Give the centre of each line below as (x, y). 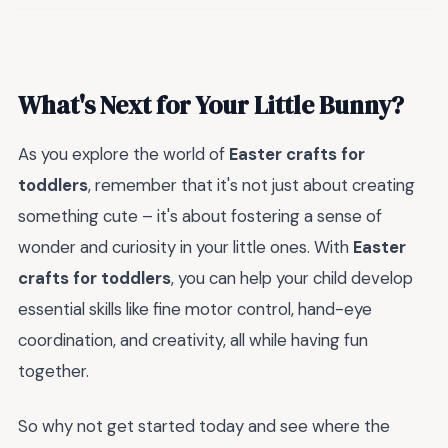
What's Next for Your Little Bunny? (211, 105)
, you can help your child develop (292, 278)
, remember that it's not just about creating (251, 185)
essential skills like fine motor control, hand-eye (195, 309)
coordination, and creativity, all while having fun (193, 340)
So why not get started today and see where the (204, 425)
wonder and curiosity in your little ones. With (185, 247)
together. (53, 371)
